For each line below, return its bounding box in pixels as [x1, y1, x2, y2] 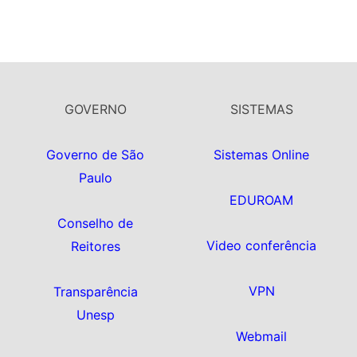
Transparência [53, 284, 138, 300]
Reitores [70, 238, 120, 255]
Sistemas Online [214, 147, 310, 163]
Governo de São [46, 147, 145, 163]
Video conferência [206, 237, 317, 254]
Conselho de [57, 215, 134, 232]
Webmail [236, 328, 288, 345]
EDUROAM [229, 192, 294, 209]
